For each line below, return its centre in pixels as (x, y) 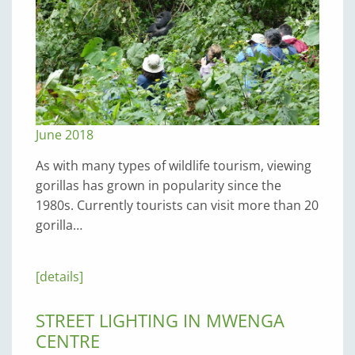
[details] (59, 276)
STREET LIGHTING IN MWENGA (160, 320)
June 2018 (65, 134)
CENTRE (68, 340)
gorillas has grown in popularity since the (158, 185)
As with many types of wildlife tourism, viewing (174, 165)
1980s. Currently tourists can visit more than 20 (177, 205)
